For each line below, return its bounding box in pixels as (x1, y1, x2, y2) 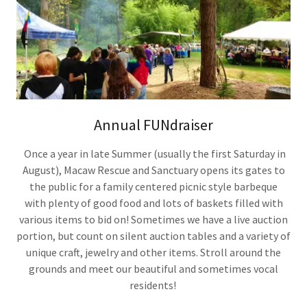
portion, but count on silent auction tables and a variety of (16, 228, 291, 243)
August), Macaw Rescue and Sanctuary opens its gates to (22, 162, 285, 177)
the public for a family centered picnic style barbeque (29, 179, 278, 193)
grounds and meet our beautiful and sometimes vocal (29, 261, 278, 275)
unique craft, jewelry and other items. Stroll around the (26, 245, 281, 259)
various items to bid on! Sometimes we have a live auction (19, 212, 288, 226)
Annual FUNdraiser (94, 114, 213, 134)
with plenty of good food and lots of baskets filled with (24, 195, 283, 210)
